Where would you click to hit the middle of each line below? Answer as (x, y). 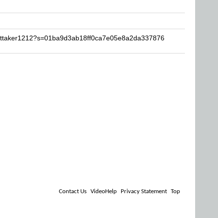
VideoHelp (104, 191)
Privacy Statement (144, 191)
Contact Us (73, 191)
